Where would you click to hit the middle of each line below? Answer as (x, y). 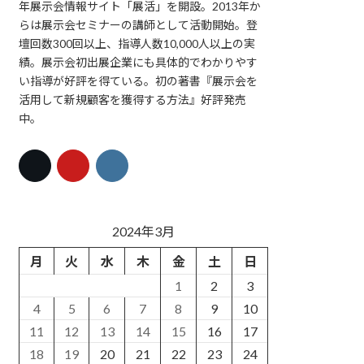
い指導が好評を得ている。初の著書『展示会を (139, 80)
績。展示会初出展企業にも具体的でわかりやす (139, 62)
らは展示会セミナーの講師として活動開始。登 (139, 24)
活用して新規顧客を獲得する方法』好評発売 (133, 99)
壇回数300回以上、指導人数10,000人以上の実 (137, 43)
